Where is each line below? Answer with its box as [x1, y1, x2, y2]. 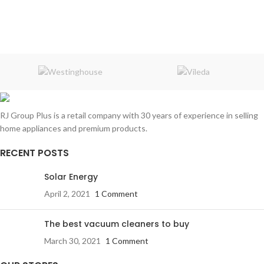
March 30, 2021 [44, 235, 101, 246]
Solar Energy [44, 170, 98, 183]
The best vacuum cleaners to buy [44, 217, 189, 230]
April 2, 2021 [44, 188, 90, 199]
